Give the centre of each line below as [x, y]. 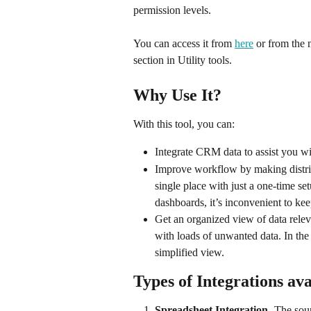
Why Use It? [179, 95]
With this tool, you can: [185, 124]
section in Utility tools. [183, 60]
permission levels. [172, 10]
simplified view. [190, 252]
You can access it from [184, 44]
